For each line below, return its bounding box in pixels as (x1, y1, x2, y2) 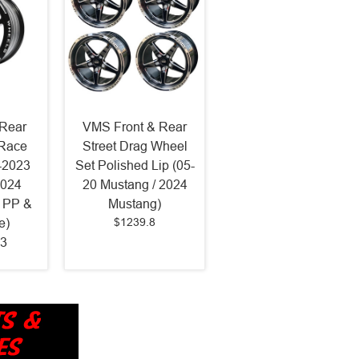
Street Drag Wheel (82, 139, 188, 153)
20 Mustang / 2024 (82, 177, 188, 192)
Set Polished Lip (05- (75, 158, 195, 172)
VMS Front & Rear (83, 119, 187, 134)
